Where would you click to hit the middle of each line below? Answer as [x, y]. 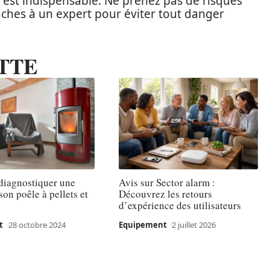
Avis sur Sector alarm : [167, 183]
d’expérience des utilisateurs [180, 206]
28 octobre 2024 [37, 225]
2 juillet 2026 [194, 225]
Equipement [143, 225]
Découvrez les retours [165, 194]
